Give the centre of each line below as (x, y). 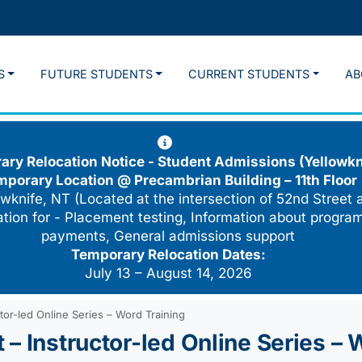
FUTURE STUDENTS (96, 74)
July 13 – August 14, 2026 (168, 274)
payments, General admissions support (168, 236)
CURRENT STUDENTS (249, 74)
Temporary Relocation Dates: (168, 255)
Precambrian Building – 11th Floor (246, 181)
